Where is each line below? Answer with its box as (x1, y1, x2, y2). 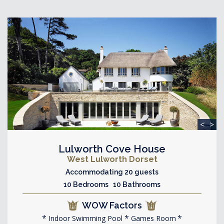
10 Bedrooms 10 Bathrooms (63, 180, 160, 188)
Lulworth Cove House (58, 142, 165, 155)
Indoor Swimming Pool (46, 213, 122, 223)
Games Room (129, 213, 176, 223)
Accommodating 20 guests (65, 167, 158, 176)
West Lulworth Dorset (66, 154, 157, 164)
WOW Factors (82, 199, 142, 210)
